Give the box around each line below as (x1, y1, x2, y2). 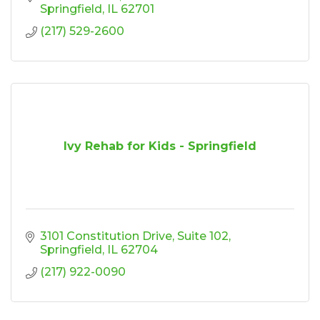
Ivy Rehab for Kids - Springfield (64, 139, 256, 153)
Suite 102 (177, 229, 229, 243)
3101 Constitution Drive (40, 229, 172, 243)
